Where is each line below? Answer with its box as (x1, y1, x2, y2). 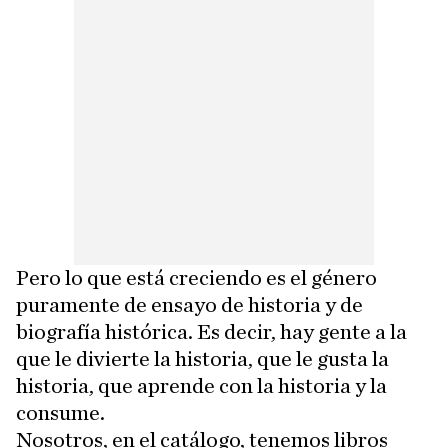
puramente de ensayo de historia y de (16, 293, 363, 316)
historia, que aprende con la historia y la (16, 374, 387, 397)
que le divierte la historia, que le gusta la (16, 347, 389, 370)
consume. (16, 401, 105, 424)
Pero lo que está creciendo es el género (16, 266, 377, 289)
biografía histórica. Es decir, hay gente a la (16, 320, 407, 343)
